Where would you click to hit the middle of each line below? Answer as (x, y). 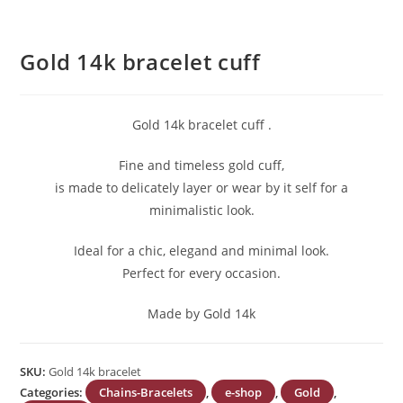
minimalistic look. (201, 210)
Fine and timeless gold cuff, (201, 166)
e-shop (244, 393)
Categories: (53, 393)
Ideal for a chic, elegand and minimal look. (201, 251)
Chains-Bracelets (146, 393)
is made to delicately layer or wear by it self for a (201, 188)
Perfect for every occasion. (201, 273)
